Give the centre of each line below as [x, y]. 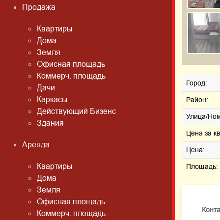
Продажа [39, 7]
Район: [197, 100]
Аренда [36, 145]
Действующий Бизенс [76, 111]
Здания [50, 123]
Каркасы [52, 100]
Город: [197, 83]
